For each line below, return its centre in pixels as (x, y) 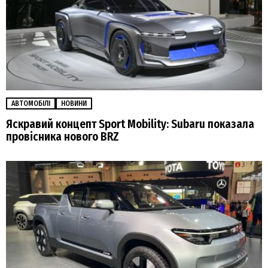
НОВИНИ (74, 103)
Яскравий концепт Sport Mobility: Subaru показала (130, 124)
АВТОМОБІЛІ (31, 103)
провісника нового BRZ (63, 136)
